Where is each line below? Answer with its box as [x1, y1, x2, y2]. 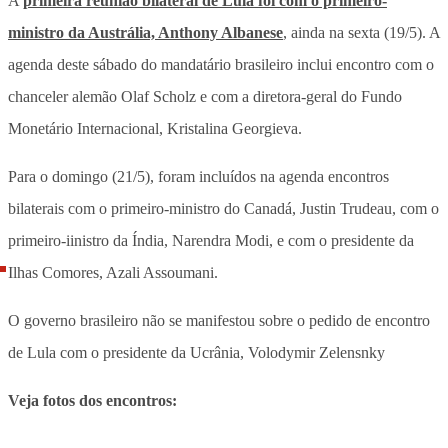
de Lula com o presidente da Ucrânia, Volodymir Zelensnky [8, 343, 385, 361]
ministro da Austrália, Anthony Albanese [8, 23, 283, 41]
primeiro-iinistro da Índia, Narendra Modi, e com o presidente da [8, 231, 414, 249]
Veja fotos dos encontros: [8, 391, 177, 409]
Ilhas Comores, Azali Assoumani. [8, 263, 218, 281]
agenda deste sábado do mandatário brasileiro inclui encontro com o [8, 55, 434, 73]
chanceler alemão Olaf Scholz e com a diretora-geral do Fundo [8, 87, 402, 105]
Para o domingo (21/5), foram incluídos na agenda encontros [8, 167, 389, 185]
